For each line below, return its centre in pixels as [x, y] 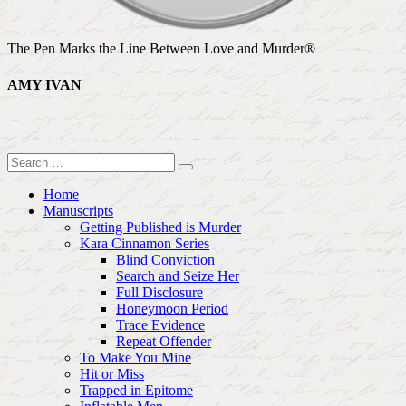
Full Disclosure [159, 292]
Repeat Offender [164, 341]
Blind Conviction [165, 259]
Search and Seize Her [178, 275]
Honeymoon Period [172, 308]
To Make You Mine [135, 357]
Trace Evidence [160, 324]
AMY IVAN [44, 84]
